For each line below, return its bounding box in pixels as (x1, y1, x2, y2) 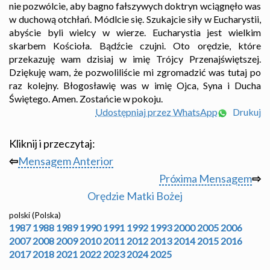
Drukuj (231, 106, 261, 118)
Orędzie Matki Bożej (87, 189, 183, 203)
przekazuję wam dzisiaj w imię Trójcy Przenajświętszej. (9, 53, 261, 65)
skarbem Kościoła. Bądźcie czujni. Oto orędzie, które (9, 40, 261, 52)
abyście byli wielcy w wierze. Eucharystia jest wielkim (9, 27, 261, 39)
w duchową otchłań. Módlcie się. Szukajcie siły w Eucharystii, (9, 13, 261, 25)
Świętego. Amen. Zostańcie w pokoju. (9, 93, 163, 105)
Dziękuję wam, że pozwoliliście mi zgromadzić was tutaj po (9, 66, 261, 78)
